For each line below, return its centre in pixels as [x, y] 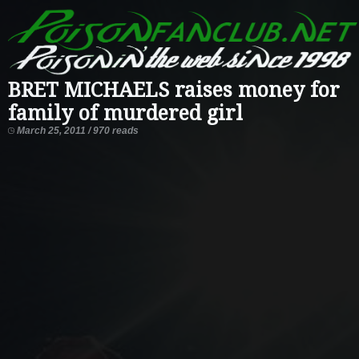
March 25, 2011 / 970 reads [77, 130]
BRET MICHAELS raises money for [174, 90]
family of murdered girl [125, 113]
